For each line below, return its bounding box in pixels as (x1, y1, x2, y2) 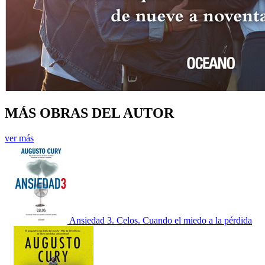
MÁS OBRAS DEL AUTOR (5, 105, 174, 121)
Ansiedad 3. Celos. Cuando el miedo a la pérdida (69, 215, 252, 226)
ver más (5, 133, 34, 144)
